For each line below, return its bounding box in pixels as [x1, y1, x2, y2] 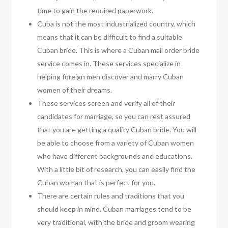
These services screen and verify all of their [37, 99, 176, 108]
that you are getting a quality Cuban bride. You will [37, 125, 197, 134]
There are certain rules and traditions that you [37, 191, 185, 201]
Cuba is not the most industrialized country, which [37, 19, 196, 28]
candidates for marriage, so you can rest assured [37, 112, 191, 121]
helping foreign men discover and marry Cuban [37, 72, 184, 81]
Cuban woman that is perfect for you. [37, 178, 156, 187]
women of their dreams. [37, 85, 112, 95]
